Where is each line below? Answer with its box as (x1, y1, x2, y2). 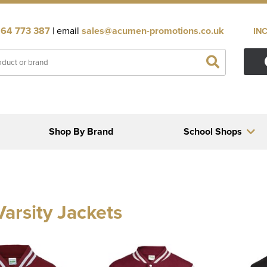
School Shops (183, 125, 242, 138)
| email (50, 24, 82, 37)
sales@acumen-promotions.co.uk (82, 24, 224, 38)
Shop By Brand (49, 125, 114, 138)
